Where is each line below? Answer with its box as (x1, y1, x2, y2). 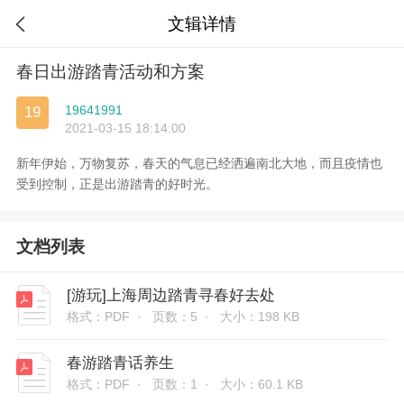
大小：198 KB (220, 309, 300, 325)
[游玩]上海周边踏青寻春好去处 (67, 287, 276, 305)
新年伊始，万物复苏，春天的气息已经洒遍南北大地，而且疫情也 (15, 156, 382, 171)
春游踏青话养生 (67, 354, 175, 372)
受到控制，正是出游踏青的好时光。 (15, 177, 218, 192)
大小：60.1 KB (220, 377, 304, 392)
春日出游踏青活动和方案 (15, 62, 205, 82)
